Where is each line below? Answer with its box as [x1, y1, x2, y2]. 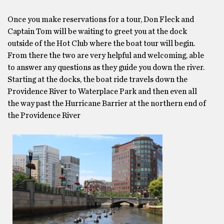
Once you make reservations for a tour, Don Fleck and [7, 15, 194, 23]
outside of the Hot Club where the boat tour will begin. [7, 39, 195, 47]
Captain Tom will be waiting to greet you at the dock [7, 27, 187, 35]
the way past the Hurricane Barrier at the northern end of [7, 99, 206, 107]
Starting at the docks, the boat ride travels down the [7, 75, 187, 83]
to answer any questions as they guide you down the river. [7, 63, 204, 71]
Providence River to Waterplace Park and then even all [7, 87, 197, 95]
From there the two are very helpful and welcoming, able [7, 51, 204, 59]
